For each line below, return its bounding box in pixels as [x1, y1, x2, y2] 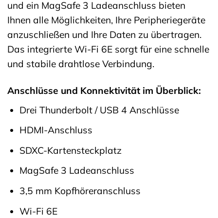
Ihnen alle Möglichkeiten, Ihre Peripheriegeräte [7, 14, 205, 26]
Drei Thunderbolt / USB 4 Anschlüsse [19, 104, 179, 116]
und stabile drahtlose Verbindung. [7, 58, 154, 70]
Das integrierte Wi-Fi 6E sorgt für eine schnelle [7, 43, 209, 55]
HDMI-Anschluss [19, 124, 92, 136]
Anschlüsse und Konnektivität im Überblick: [7, 85, 201, 97]
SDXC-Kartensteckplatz [19, 144, 122, 156]
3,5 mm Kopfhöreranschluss [19, 185, 141, 197]
